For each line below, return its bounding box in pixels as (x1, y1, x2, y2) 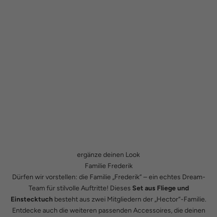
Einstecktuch (11, 195, 53, 204)
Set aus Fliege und (132, 184, 189, 193)
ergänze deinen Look (77, 151, 140, 159)
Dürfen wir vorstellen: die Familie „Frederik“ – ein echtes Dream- (12, 173, 205, 182)
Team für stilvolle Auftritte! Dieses (28, 184, 132, 193)
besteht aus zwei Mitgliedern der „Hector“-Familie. (53, 195, 206, 204)
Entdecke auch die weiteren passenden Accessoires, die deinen (12, 206, 205, 215)
